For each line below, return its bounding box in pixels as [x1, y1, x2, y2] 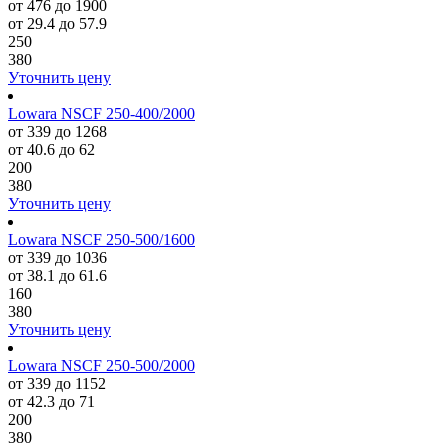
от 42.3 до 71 [8, 393, 95, 410]
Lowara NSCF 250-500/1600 [8, 231, 195, 248]
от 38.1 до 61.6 [8, 267, 107, 284]
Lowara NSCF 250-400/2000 [8, 105, 195, 122]
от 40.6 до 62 [8, 141, 95, 158]
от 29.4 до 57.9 [8, 15, 107, 32]
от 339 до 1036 [8, 249, 107, 266]
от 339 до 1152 [8, 375, 106, 392]
